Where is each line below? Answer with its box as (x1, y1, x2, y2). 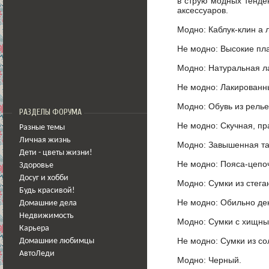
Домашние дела (19, 199, 77, 207)
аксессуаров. (177, 5, 228, 15)
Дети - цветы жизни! (19, 149, 92, 157)
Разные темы (19, 124, 65, 131)
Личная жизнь (19, 136, 71, 144)
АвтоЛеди (19, 250, 55, 258)
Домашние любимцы (19, 237, 94, 245)
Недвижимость (19, 212, 74, 220)
